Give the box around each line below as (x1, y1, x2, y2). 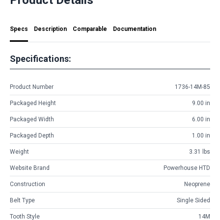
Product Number (10, 83, 54, 91)
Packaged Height (10, 100, 56, 107)
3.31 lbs (189, 148, 210, 156)
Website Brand (10, 165, 50, 172)
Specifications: (10, 53, 71, 64)
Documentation (113, 25, 156, 32)
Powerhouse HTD (164, 165, 210, 172)
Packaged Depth (10, 132, 54, 139)
